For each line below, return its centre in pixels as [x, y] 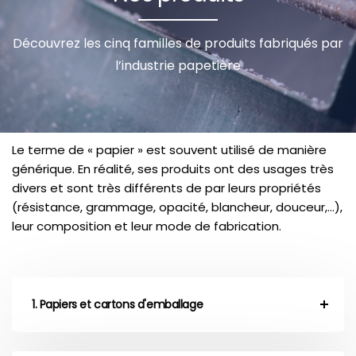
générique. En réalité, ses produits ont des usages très [173, 168]
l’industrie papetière [178, 65]
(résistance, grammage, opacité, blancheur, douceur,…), [177, 207]
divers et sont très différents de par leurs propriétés [166, 188]
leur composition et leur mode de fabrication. [147, 226]
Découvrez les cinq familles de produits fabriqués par [178, 43]
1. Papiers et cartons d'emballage [118, 304]
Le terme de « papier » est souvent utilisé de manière [169, 149]
